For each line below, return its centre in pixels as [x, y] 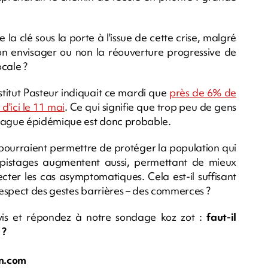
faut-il [221, 217]
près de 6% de [202, 92]
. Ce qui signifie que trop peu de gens [150, 106]
